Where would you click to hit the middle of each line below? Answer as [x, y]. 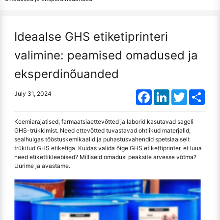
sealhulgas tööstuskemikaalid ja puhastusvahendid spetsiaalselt [102, 139]
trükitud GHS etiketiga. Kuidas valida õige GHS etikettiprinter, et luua [108, 148]
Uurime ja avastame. [42, 166]
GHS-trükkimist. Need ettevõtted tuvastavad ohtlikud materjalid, [102, 130]
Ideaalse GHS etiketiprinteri [91, 37]
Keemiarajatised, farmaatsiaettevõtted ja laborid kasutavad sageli [104, 122]
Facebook [165, 93]
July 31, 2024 [33, 94]
